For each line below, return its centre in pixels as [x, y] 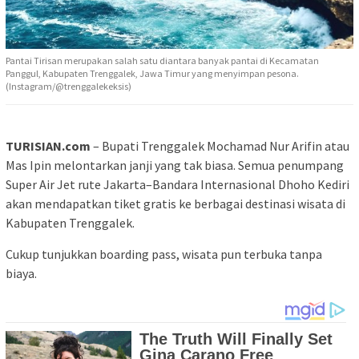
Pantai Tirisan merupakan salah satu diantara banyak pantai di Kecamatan [162, 61]
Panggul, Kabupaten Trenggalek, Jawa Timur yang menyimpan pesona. [152, 74]
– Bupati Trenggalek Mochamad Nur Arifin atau [220, 146]
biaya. [21, 274]
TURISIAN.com [48, 146]
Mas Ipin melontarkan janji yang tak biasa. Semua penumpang [175, 165]
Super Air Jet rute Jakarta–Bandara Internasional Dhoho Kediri [177, 185]
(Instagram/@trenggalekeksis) [69, 87]
